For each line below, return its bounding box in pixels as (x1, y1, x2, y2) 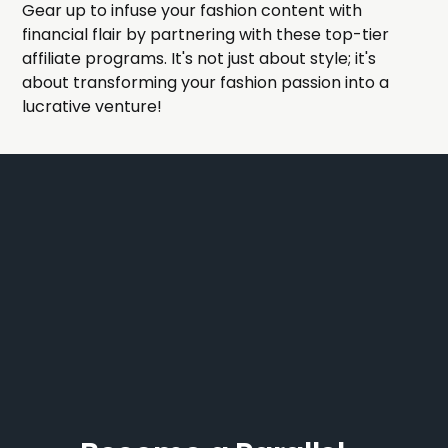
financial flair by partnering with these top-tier (22, 23, 390, 47)
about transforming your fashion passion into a (22, 71, 390, 95)
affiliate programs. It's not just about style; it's (22, 47, 377, 71)
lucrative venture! (22, 95, 163, 119)
